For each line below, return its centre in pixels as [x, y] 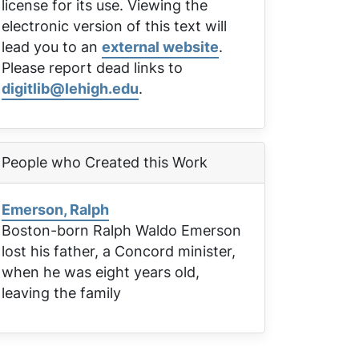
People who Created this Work [105, 162]
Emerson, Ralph [55, 210]
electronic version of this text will [114, 26]
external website [160, 47]
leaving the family [61, 293]
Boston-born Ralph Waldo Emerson [121, 230]
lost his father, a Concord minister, [119, 251]
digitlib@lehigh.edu [70, 89]
